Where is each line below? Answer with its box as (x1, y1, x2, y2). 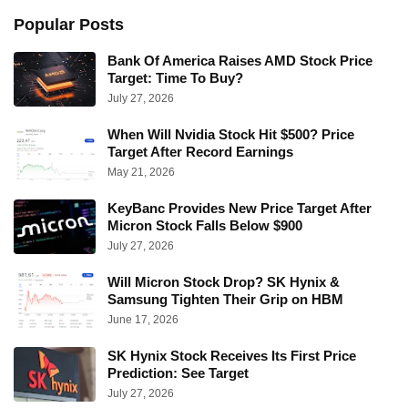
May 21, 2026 (107, 165, 175, 178)
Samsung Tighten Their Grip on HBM (107, 291, 343, 307)
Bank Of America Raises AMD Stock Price (107, 52, 372, 68)
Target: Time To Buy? (107, 69, 243, 86)
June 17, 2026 (107, 312, 178, 326)
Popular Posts (14, 15, 124, 34)
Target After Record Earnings (107, 143, 293, 159)
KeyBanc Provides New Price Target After (107, 199, 372, 216)
